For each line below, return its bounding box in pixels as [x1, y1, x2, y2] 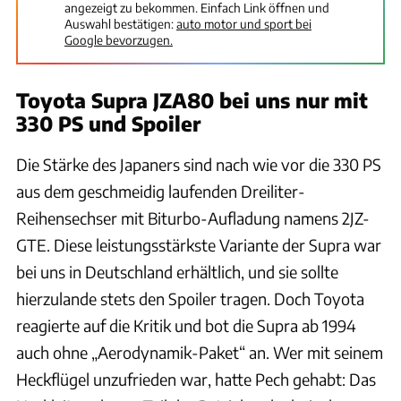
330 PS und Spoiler [16, 111, 200, 137]
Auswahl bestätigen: [64, 16, 174, 32]
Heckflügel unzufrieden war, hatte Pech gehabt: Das [16, 369, 376, 390]
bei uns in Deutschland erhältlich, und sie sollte [16, 261, 338, 283]
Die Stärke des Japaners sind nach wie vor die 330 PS [16, 154, 381, 175]
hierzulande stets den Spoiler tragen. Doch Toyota [16, 288, 364, 310]
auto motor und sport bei [176, 16, 311, 32]
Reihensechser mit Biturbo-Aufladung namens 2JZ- [16, 208, 370, 229]
